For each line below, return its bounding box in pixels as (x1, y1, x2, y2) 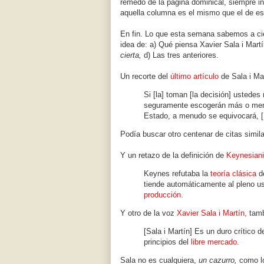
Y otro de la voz (120, 209, 177, 218)
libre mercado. (191, 237, 239, 247)
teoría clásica (210, 169, 256, 179)
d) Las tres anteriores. (141, 51, 219, 60)
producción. (144, 190, 183, 200)
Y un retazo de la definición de (120, 151, 226, 160)
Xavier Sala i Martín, (177, 209, 247, 218)
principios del (144, 237, 191, 247)
